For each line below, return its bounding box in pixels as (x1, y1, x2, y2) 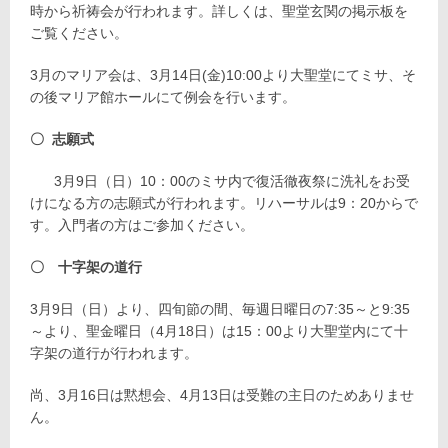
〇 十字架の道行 (30, 258, 142, 275)
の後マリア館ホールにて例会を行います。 (30, 88, 300, 105)
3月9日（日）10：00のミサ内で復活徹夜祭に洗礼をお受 (50, 172, 410, 189)
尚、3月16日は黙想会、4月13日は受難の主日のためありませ (30, 386, 414, 403)
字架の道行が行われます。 (30, 344, 198, 361)
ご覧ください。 (30, 24, 128, 41)
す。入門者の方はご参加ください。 (30, 216, 254, 233)
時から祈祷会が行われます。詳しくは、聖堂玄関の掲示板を (30, 2, 408, 19)
